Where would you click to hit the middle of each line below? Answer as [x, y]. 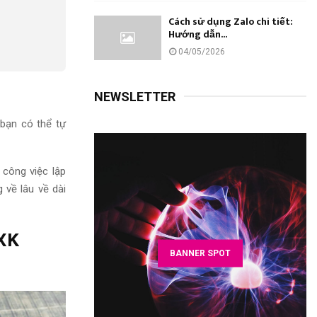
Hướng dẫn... [198, 34]
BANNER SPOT [200, 253]
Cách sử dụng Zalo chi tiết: [231, 21]
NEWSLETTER [135, 97]
